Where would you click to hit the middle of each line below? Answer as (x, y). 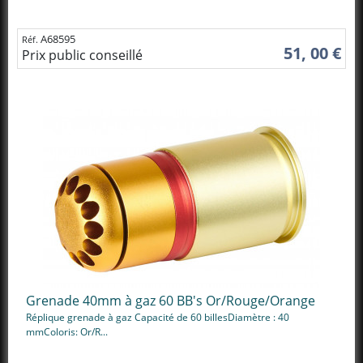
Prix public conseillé (82, 55)
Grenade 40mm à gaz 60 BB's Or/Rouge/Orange (171, 301)
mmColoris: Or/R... (67, 332)
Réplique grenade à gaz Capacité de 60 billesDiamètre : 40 (158, 317)
